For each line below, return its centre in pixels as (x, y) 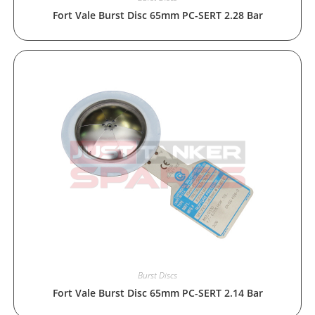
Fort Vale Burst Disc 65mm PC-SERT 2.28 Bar (157, 15)
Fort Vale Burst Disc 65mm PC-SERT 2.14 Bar (157, 292)
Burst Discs (157, 275)
